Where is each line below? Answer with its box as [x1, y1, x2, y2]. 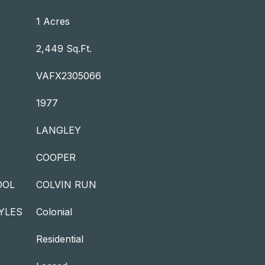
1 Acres [36, 15, 70, 27]
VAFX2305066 [36, 70, 101, 82]
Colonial [36, 206, 72, 218]
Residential [36, 233, 83, 245]
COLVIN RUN [36, 179, 96, 190]
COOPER [36, 151, 76, 163]
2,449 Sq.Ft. [36, 43, 92, 54]
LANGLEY [36, 124, 81, 136]
